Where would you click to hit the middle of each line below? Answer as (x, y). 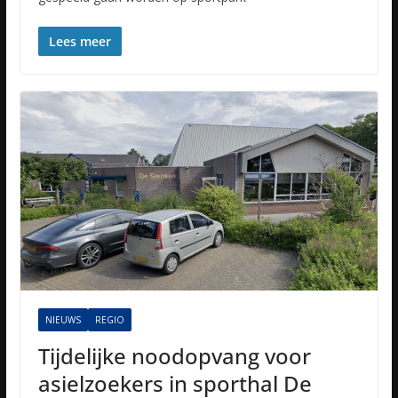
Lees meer (80, 41)
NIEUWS (63, 319)
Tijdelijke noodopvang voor (174, 355)
